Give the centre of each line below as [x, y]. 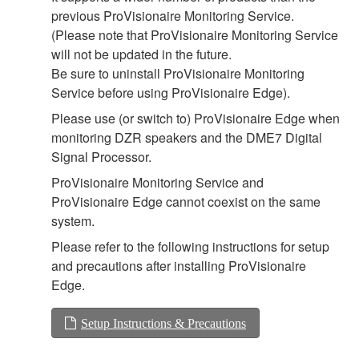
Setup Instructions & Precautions [163, 323]
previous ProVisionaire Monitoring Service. [173, 15]
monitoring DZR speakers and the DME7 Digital [187, 137]
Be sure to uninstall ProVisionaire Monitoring [178, 73]
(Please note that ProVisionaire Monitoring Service [195, 34]
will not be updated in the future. [141, 54]
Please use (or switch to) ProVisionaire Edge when [196, 118]
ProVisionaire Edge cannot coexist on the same [186, 201]
